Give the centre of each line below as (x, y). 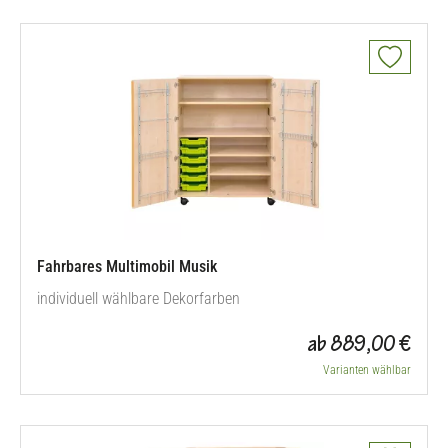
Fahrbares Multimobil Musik (127, 266)
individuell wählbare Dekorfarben (138, 298)
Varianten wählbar (367, 370)
